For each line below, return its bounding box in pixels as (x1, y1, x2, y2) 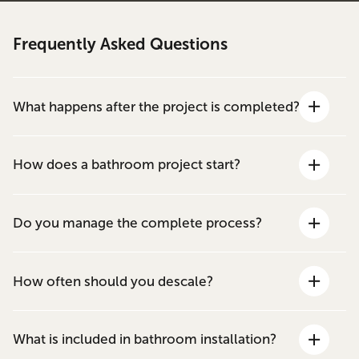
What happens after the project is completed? (13, 99, 301, 115)
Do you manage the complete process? (13, 215, 263, 231)
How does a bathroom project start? (13, 157, 241, 173)
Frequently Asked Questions (13, 35, 228, 54)
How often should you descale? (13, 273, 214, 289)
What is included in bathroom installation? (13, 332, 277, 348)
